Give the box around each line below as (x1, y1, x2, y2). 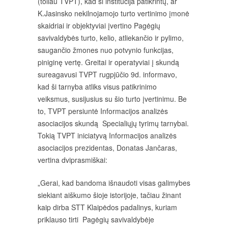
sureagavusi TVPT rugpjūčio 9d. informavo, (38, 69, 177, 79)
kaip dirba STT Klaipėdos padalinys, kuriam (38, 202, 177, 212)
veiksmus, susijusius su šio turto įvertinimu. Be (38, 94, 187, 104)
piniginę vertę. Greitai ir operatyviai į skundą (38, 57, 179, 67)
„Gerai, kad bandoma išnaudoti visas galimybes (38, 178, 190, 188)
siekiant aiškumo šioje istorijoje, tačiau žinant (38, 190, 181, 200)
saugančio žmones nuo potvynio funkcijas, (38, 45, 176, 55)
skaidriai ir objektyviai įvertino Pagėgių (38, 20, 160, 31)
